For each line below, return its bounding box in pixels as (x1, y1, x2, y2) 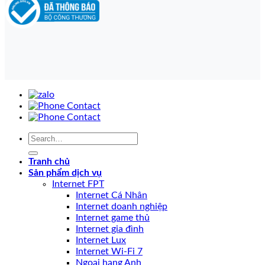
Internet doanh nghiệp (76, 202, 167, 212)
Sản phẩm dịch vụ (28, 168, 102, 178)
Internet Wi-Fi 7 (76, 247, 143, 257)
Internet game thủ (76, 213, 150, 223)
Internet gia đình (76, 224, 144, 234)
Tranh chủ (28, 157, 70, 167)
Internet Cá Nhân (76, 190, 147, 201)
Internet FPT (52, 179, 104, 189)
